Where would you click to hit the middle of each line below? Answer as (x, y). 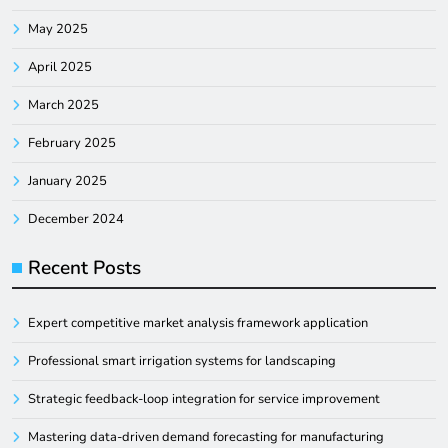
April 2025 (60, 66)
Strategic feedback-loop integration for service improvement (204, 398)
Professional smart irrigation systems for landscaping (182, 360)
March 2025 (63, 104)
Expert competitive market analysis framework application (198, 322)
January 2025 (67, 180)
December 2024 (76, 218)
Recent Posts (84, 267)
